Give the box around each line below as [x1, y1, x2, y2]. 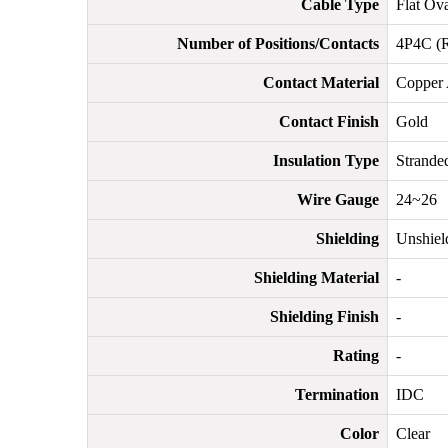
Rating [333, 347, 379, 364]
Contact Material [263, 74, 379, 91]
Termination [295, 386, 379, 403]
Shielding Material [254, 269, 379, 286]
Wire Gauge [297, 191, 379, 208]
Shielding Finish [270, 308, 379, 325]
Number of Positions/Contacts [177, 35, 379, 52]
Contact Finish [279, 113, 379, 130]
